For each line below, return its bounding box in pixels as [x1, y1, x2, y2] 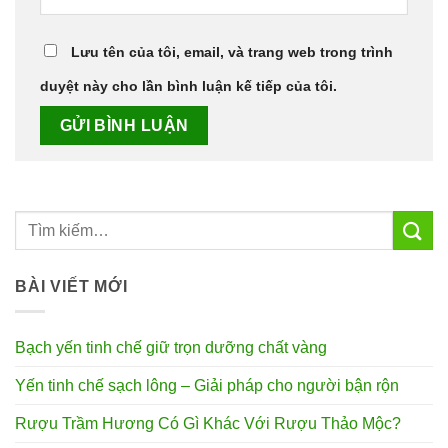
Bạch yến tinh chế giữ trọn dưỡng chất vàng [15, 338, 327, 356]
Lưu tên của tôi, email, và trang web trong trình [71, 44, 393, 60]
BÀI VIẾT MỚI [15, 278, 128, 296]
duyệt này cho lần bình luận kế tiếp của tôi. [40, 78, 337, 94]
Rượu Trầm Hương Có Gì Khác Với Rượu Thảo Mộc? [15, 414, 401, 432]
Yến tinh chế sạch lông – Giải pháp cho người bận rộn [15, 376, 399, 394]
